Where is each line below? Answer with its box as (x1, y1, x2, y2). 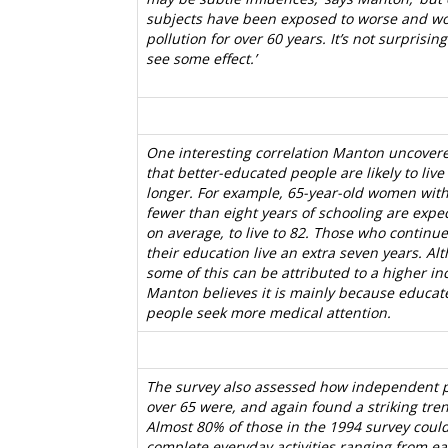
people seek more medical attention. (146, 303, 391, 322)
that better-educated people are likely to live (146, 163, 444, 182)
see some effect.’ (146, 49, 256, 68)
